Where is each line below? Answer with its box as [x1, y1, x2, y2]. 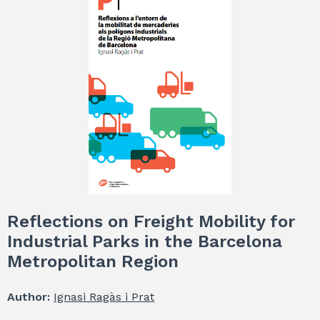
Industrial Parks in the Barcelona [7, 231, 282, 251]
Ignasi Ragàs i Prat [54, 289, 154, 304]
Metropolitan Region [7, 251, 179, 271]
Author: [7, 289, 54, 304]
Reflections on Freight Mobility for [7, 211, 295, 231]
